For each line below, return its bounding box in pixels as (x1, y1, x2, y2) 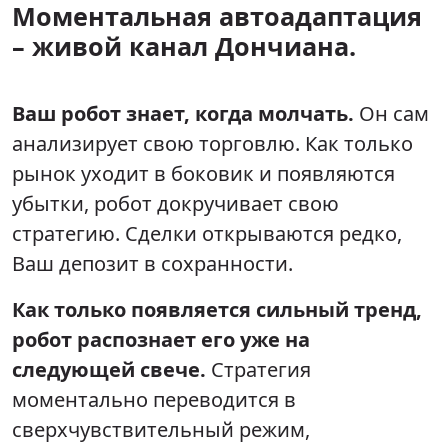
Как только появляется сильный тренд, (12, 295, 422, 323)
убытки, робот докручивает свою (12, 189, 339, 217)
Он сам (354, 99, 429, 127)
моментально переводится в (12, 385, 296, 413)
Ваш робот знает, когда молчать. (12, 99, 354, 127)
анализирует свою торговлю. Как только (12, 129, 413, 157)
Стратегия (206, 355, 311, 383)
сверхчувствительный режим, (12, 415, 310, 443)
